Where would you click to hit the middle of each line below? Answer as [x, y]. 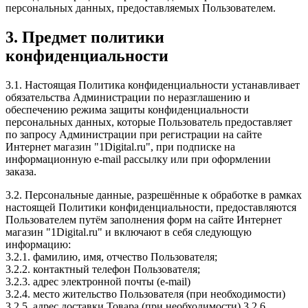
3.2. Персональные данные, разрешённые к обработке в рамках [154, 195]
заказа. [21, 171]
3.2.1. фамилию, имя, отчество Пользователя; [111, 256]
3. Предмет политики [85, 37]
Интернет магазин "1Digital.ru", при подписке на [120, 146]
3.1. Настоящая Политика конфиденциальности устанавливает [153, 85]
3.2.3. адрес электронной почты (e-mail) [98, 281]
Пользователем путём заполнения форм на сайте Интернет [144, 219]
